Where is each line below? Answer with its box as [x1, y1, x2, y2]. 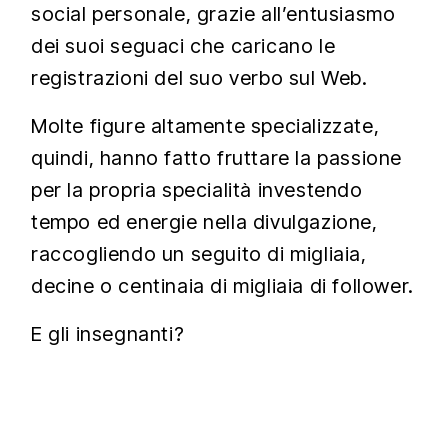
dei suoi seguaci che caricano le [31, 34, 336, 58]
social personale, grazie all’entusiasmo [31, 2, 396, 26]
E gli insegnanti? [31, 322, 185, 346]
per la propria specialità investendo [31, 178, 363, 202]
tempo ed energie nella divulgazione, [31, 210, 378, 234]
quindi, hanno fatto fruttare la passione [31, 146, 403, 170]
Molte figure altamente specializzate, [31, 114, 380, 138]
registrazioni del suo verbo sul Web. [31, 66, 368, 90]
